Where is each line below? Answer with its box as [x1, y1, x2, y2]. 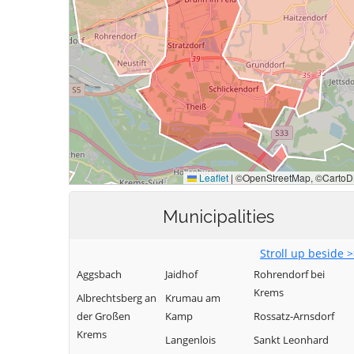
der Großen [77, 309, 130, 323]
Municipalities [162, 206, 274, 227]
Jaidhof [165, 267, 198, 281]
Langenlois [165, 333, 216, 347]
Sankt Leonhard [254, 333, 329, 347]
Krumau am [165, 291, 220, 305]
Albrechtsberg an [77, 291, 156, 305]
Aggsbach [77, 267, 122, 281]
